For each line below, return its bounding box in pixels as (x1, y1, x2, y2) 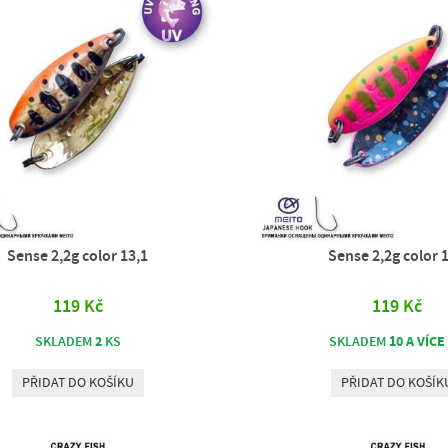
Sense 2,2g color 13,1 (7, 246, 149, 265)
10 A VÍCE (389, 332, 446, 350)
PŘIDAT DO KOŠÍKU (21, 374, 134, 391)
